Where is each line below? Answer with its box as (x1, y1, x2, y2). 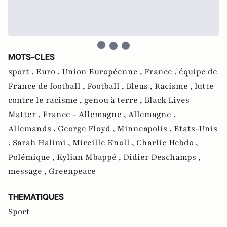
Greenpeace (49, 166, 96, 177)
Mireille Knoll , (72, 137, 136, 148)
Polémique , (8, 152, 57, 163)
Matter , (8, 109, 43, 120)
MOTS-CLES (8, 52, 55, 62)
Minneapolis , (117, 123, 174, 134)
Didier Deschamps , (123, 152, 201, 163)
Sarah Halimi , (13, 137, 72, 148)
